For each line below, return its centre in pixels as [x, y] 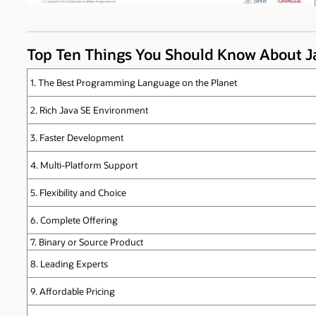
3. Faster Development [77, 137]
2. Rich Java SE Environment [89, 110]
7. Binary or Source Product [86, 242]
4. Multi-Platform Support [84, 165]
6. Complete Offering [74, 220]
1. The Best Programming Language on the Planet [133, 82]
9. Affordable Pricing [72, 291]
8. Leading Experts [69, 263]
